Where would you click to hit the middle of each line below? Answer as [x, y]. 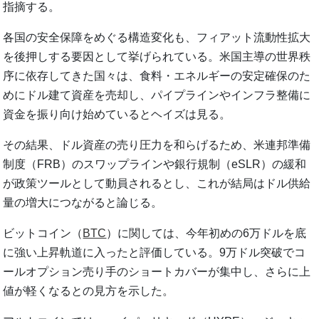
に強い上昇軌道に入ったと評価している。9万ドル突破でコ [155, 253]
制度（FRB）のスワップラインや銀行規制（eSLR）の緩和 [155, 164]
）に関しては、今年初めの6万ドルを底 [206, 234]
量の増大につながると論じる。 [83, 203]
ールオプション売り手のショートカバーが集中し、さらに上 [157, 272]
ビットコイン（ [43, 234]
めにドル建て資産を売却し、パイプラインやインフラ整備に [157, 95]
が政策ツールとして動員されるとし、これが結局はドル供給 [157, 184]
